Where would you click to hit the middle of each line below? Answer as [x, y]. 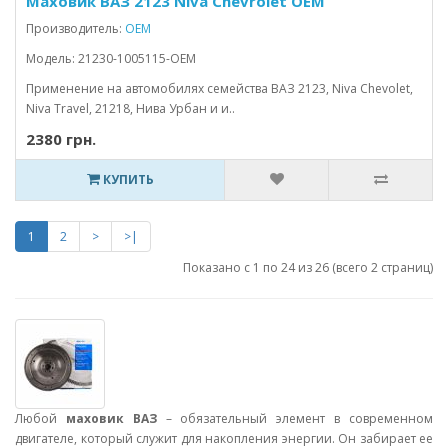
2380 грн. [61, 139]
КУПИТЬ [126, 179]
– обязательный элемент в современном [295, 418]
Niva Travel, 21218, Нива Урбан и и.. [130, 108]
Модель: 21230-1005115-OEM [111, 58]
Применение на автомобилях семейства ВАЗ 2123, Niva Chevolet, [219, 88]
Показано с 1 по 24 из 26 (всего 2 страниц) [308, 267]
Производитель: [75, 28]
